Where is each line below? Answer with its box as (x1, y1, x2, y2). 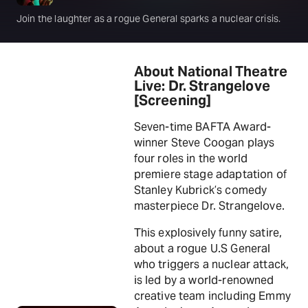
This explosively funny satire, (133, 225, 283, 240)
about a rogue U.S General (133, 241, 271, 256)
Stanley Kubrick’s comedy (133, 183, 267, 197)
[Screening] (133, 91, 212, 109)
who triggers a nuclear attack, (133, 257, 289, 272)
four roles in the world (133, 151, 248, 166)
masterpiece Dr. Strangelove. (133, 199, 285, 213)
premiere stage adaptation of (133, 167, 287, 181)
